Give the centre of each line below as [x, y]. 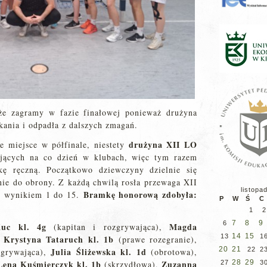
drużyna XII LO [163, 145]
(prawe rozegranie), [156, 239]
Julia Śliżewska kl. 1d [99, 252]
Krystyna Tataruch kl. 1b [59, 239]
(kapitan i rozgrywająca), [108, 227]
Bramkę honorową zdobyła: [140, 195]
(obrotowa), [172, 252]
